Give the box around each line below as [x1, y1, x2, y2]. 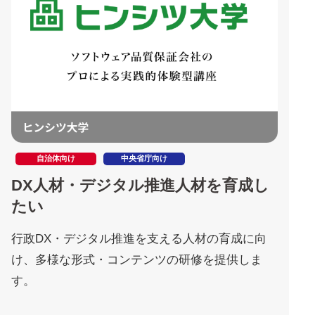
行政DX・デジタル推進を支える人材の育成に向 [11, 232, 266, 246]
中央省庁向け [121, 154, 167, 163]
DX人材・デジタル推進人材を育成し [11, 176, 269, 195]
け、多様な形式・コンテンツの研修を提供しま [11, 253, 262, 267]
